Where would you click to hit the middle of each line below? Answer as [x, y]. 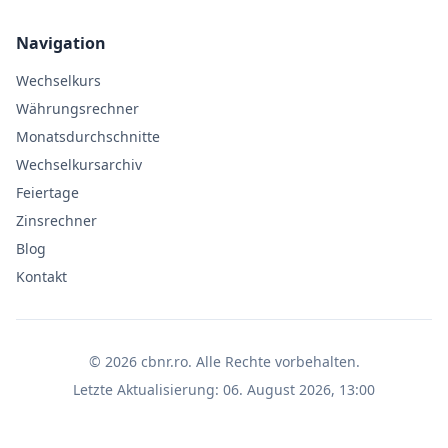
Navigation [61, 43]
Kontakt [41, 276]
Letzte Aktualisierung [144, 389]
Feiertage [47, 192]
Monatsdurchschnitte [88, 136]
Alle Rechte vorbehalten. [277, 361]
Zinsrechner [56, 220]
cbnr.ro [164, 361]
